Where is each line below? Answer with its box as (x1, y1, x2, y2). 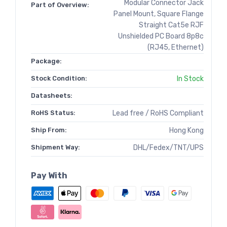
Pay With (31, 171, 67, 181)
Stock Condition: (31, 74, 87, 83)
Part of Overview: (31, 1, 89, 9)
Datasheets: (31, 92, 72, 100)
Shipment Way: (31, 143, 80, 152)
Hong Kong (169, 126, 204, 135)
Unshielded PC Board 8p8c (118, 32, 204, 41)
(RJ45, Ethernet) (147, 43, 204, 52)
